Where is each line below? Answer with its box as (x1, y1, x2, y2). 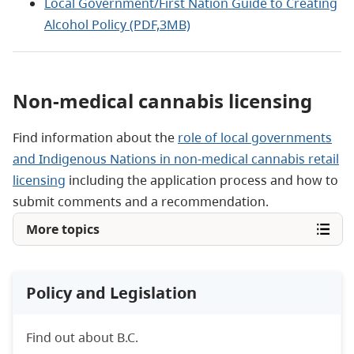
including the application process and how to (66, 171, 338, 189)
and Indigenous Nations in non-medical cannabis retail (13, 149, 339, 168)
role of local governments (178, 128, 332, 146)
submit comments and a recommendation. (13, 192, 272, 210)
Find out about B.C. (26, 328, 141, 346)
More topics (26, 220, 100, 238)
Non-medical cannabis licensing (13, 87, 317, 114)
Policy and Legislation (26, 281, 197, 303)
